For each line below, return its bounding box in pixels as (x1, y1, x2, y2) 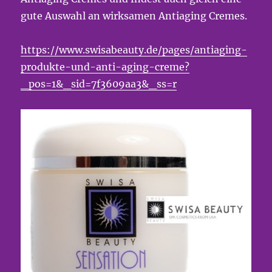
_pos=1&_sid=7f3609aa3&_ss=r (21, 78, 177, 90)
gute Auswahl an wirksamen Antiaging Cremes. (21, 10, 248, 22)
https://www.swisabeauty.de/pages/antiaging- (21, 44, 248, 56)
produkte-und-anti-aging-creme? (21, 61, 190, 73)
